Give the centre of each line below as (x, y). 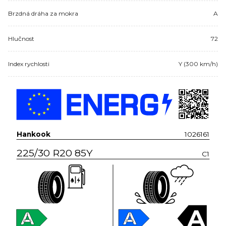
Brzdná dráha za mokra (43, 13)
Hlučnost (21, 38)
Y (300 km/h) (198, 64)
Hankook (34, 134)
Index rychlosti (29, 64)
